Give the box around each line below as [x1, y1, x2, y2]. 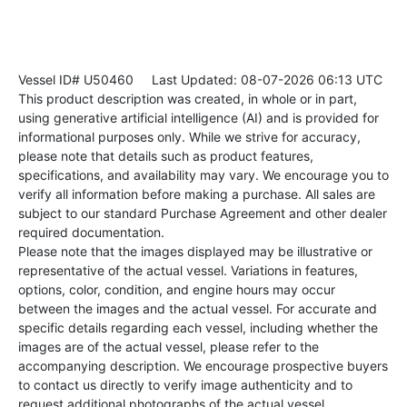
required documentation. [18, 224, 164, 241]
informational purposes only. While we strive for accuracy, [18, 129, 361, 145]
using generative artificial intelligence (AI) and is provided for [18, 110, 379, 126]
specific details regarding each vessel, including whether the [18, 320, 378, 336]
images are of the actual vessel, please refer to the [18, 339, 319, 355]
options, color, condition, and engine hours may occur [18, 282, 335, 298]
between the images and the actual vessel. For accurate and [18, 301, 377, 317]
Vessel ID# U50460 [18, 72, 134, 88]
